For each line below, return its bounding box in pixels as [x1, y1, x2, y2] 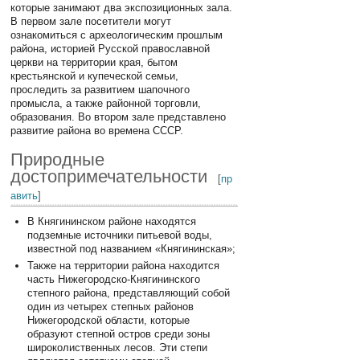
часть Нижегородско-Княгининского [27, 272, 200, 285]
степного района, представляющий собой [27, 286, 230, 299]
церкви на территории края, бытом [10, 55, 178, 68]
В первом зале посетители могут [10, 14, 172, 27]
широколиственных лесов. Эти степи [27, 341, 207, 354]
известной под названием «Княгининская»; [27, 242, 235, 255]
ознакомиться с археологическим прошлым [10, 28, 223, 41]
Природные [10, 149, 105, 170]
